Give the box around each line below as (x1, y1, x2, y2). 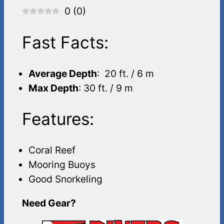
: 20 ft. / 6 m (97, 67, 154, 79)
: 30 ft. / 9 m (78, 81, 133, 94)
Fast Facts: (21, 32, 108, 52)
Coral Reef (28, 144, 76, 156)
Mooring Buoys (28, 158, 96, 171)
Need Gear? (21, 197, 76, 209)
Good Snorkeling (28, 173, 103, 185)
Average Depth (28, 67, 97, 79)
